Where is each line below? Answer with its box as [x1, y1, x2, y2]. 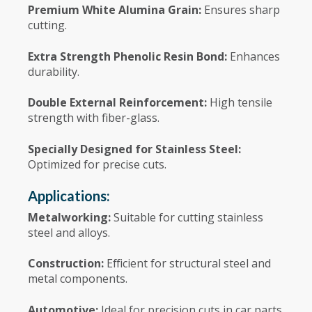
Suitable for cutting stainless [114, 209, 263, 225]
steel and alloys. [28, 224, 110, 240]
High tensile [210, 95, 272, 111]
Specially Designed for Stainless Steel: [28, 141, 241, 157]
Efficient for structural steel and [107, 256, 271, 272]
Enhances [230, 48, 280, 64]
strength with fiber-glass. [28, 110, 159, 126]
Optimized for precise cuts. [28, 156, 166, 172]
